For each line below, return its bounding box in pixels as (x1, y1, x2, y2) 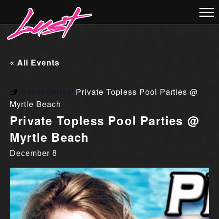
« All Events (10, 57, 60, 68)
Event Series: (21, 86, 76, 97)
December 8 (10, 149, 57, 157)
